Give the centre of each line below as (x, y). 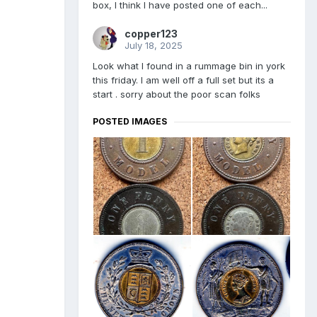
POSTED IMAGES (130, 122)
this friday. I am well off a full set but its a (183, 80)
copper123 (151, 34)
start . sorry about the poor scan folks (177, 94)
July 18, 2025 (154, 46)
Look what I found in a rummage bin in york (189, 66)
